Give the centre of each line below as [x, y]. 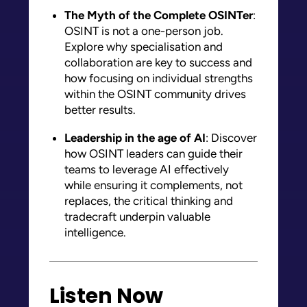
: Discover [231, 137]
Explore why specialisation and [144, 46]
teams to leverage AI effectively [147, 169]
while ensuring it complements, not [153, 185]
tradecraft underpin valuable [137, 216]
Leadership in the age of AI [135, 137]
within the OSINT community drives [155, 94]
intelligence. [95, 232]
